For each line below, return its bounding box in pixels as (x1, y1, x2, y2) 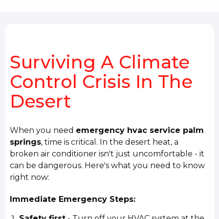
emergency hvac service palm (76, 126, 204, 135)
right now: (10, 173, 50, 182)
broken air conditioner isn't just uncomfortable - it (10, 149, 205, 159)
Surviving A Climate (10, 51, 190, 73)
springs (10, 137, 42, 147)
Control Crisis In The (10, 70, 193, 92)
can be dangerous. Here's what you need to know (10, 161, 205, 171)
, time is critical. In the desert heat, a (41, 137, 179, 147)
